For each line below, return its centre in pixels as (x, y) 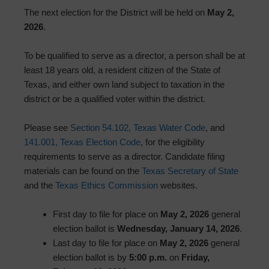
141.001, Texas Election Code (82, 142)
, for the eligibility (173, 142)
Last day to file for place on (106, 243)
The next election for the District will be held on (116, 13)
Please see (47, 128)
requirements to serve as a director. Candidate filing (124, 157)
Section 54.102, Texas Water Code (138, 128)
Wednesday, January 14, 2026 (178, 229)
